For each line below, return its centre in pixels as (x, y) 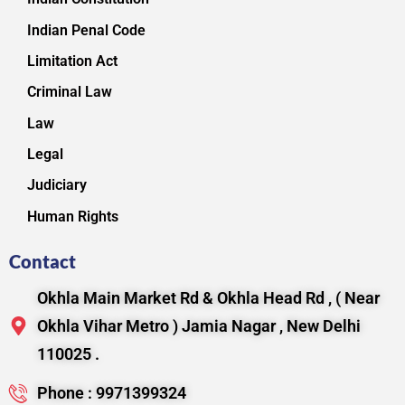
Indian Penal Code (86, 30)
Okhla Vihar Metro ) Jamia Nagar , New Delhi (199, 325)
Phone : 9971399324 (112, 392)
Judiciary (57, 185)
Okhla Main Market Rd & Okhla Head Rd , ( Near (209, 297)
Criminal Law (70, 92)
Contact (42, 261)
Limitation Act (72, 61)
